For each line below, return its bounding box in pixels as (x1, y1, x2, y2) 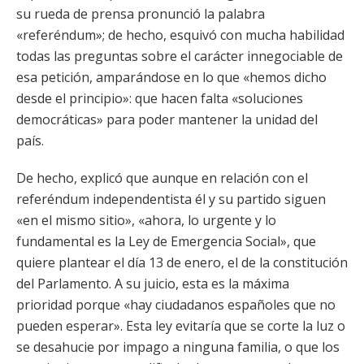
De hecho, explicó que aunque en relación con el (16, 169, 308, 187)
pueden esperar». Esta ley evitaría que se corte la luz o (16, 317, 345, 335)
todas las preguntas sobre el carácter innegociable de (16, 47, 343, 65)
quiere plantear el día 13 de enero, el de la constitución (16, 253, 348, 271)
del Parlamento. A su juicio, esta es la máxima (16, 275, 289, 292)
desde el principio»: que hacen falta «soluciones (16, 89, 303, 107)
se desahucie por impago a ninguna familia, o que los (16, 338, 340, 356)
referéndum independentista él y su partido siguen (16, 190, 326, 208)
